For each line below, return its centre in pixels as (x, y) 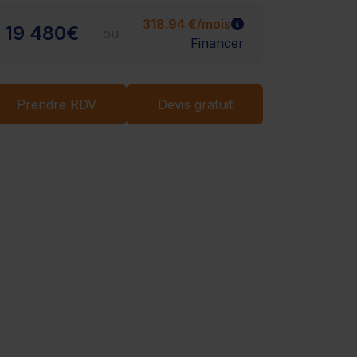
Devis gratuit (195, 104)
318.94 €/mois (187, 24)
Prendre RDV (56, 104)
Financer (217, 43)
